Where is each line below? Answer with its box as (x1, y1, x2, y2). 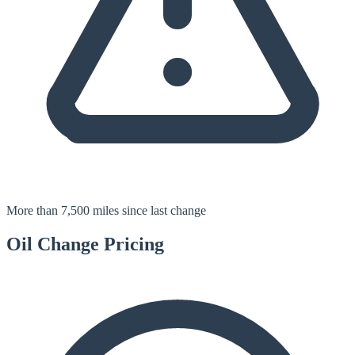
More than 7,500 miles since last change (6, 204, 206, 218)
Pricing (99, 234, 164, 255)
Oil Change (6, 234, 99, 255)
